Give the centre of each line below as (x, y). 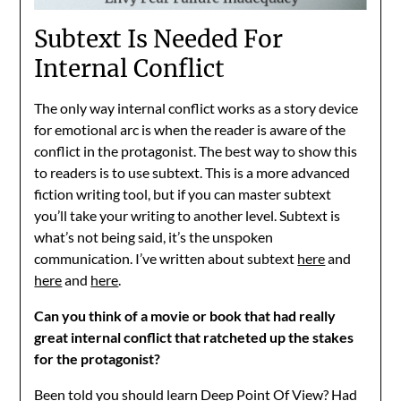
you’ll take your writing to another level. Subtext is (188, 215)
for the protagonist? (98, 358)
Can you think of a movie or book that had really (185, 315)
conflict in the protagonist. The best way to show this (196, 150)
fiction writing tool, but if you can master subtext (183, 193)
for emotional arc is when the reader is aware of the (190, 129)
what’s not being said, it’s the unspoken (154, 236)
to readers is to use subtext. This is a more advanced (192, 172)
